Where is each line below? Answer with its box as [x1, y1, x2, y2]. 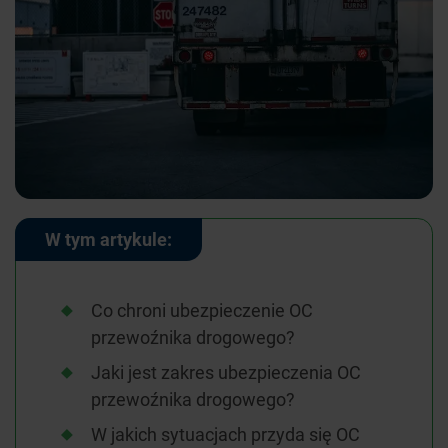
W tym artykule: [45, 227, 172, 252]
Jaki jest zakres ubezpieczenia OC [91, 360, 361, 385]
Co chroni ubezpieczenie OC [91, 298, 313, 323]
